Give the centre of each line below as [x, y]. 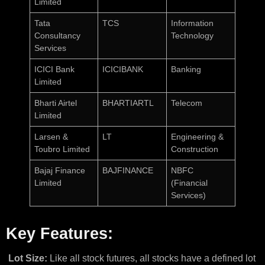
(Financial [190, 183]
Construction [195, 149]
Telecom [187, 103]
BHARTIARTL [128, 103]
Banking [186, 70]
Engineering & [198, 137]
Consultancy [58, 36]
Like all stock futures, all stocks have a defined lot [153, 258]
